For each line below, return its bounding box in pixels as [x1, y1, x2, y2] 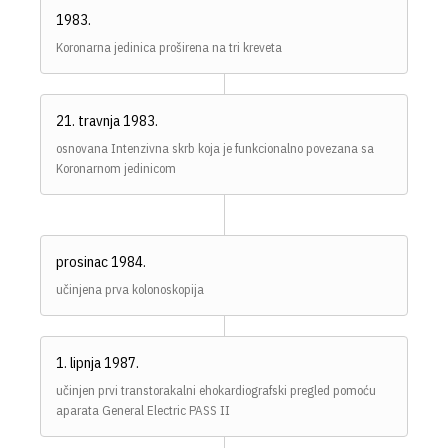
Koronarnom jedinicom [56, 159, 176, 177]
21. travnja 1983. [56, 110, 158, 130]
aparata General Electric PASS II [56, 401, 230, 419]
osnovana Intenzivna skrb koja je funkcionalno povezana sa [56, 139, 374, 157]
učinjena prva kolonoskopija [56, 280, 204, 298]
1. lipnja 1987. [56, 352, 139, 372]
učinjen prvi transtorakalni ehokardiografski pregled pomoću [56, 381, 376, 399]
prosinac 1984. [56, 251, 146, 271]
